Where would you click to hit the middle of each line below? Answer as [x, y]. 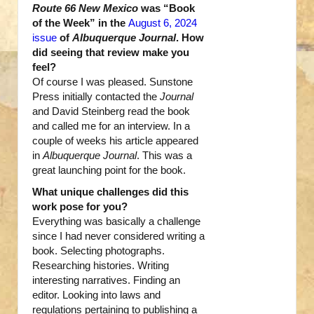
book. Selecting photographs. [98, 251]
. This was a [164, 156]
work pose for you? [80, 207]
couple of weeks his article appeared [115, 141]
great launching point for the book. [109, 170]
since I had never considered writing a [118, 236]
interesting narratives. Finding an [106, 280]
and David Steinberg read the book [111, 111]
